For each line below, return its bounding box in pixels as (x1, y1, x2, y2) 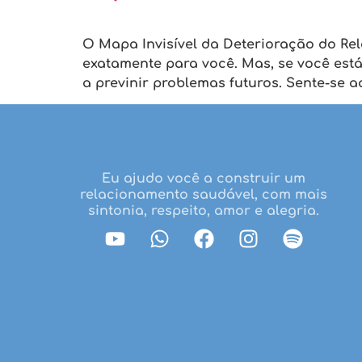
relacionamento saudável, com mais (80, 187, 327, 203)
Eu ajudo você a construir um (102, 171, 305, 187)
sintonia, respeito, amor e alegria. (88, 204, 319, 219)
